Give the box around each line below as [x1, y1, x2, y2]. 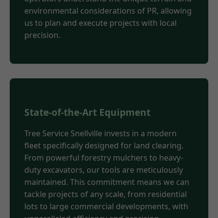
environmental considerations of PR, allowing [24, 5, 192, 16]
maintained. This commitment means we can [24, 177, 189, 188]
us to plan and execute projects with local [24, 17, 177, 28]
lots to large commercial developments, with [24, 201, 188, 212]
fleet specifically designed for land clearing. [24, 140, 183, 151]
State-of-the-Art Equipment [24, 106, 150, 119]
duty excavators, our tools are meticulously [24, 164, 183, 176]
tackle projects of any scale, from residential [24, 189, 187, 200]
